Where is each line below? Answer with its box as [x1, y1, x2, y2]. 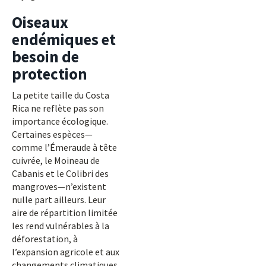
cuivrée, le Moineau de [12, 154, 100, 166]
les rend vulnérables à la [12, 220, 109, 232]
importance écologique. [12, 115, 108, 127]
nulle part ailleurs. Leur [12, 194, 106, 205]
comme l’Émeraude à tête [12, 141, 117, 153]
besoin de [12, 46, 79, 66]
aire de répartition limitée [12, 207, 118, 218]
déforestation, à [12, 233, 78, 245]
